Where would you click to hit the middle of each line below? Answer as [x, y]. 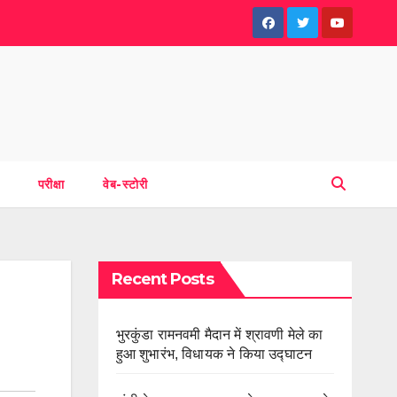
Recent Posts [162, 279]
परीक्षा [51, 184]
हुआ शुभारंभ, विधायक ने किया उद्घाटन [214, 354]
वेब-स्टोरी [125, 184]
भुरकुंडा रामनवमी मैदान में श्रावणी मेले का [219, 334]
